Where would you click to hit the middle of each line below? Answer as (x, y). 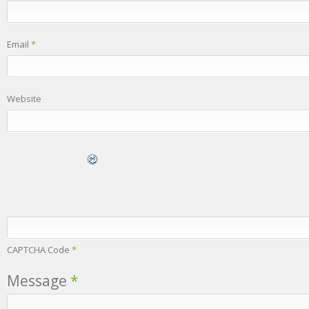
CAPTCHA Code (38, 249)
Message (39, 280)
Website (24, 98)
